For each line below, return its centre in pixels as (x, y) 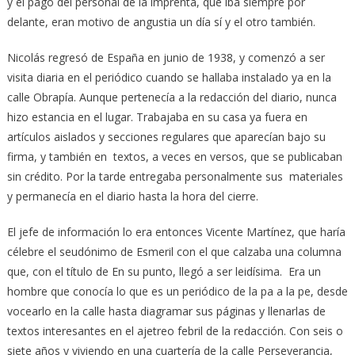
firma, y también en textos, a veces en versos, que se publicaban (174, 156)
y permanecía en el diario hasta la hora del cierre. (132, 196)
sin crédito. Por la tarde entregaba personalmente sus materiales (175, 176)
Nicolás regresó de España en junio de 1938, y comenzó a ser (166, 57)
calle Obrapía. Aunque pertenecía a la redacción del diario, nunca (172, 97)
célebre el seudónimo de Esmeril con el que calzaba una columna (174, 251)
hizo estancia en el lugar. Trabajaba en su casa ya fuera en (157, 116)
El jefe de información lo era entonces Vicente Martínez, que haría (176, 231)
